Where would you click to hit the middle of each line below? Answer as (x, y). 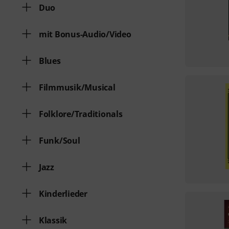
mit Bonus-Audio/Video (85, 34)
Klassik (53, 220)
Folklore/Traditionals (81, 114)
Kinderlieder (63, 194)
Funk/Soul (60, 141)
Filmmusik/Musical (77, 87)
